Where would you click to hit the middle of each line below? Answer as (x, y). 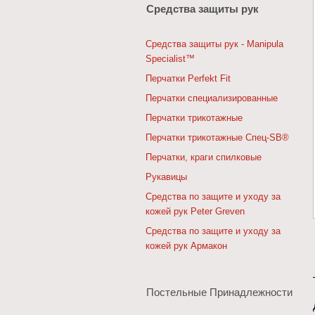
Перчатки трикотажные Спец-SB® (217, 137)
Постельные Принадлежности (219, 292)
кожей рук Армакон (186, 246)
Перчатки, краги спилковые (204, 157)
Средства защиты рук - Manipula (214, 44)
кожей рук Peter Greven (195, 211)
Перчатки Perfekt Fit (188, 78)
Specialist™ (170, 59)
